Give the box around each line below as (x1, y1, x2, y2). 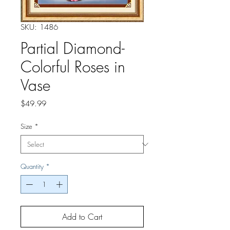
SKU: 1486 (21, 22, 58, 32)
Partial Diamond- (21, 38, 125, 59)
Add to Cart (62, 210, 102, 222)
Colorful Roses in (21, 56, 125, 77)
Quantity (21, 162, 44, 171)
